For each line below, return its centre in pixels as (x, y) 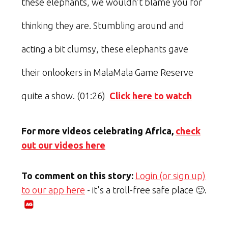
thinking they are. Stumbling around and (103, 26)
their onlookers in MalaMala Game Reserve (107, 73)
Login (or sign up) (170, 176)
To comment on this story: (77, 176)
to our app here (53, 190)
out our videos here (63, 145)
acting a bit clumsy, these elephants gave (105, 49)
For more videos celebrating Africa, (97, 131)
